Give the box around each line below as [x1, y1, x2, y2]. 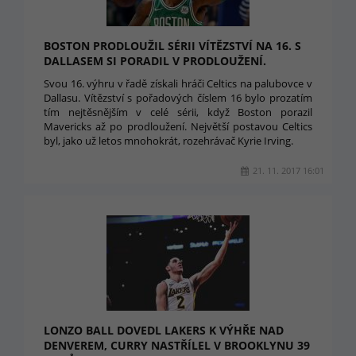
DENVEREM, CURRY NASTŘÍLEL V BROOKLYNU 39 [44, 338, 310, 353]
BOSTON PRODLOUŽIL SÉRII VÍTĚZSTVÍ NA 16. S [44, 38, 301, 53]
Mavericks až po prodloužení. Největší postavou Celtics [44, 119, 312, 133]
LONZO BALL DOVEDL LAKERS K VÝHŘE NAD [44, 323, 284, 338]
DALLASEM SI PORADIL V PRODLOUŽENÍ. [44, 53, 266, 68]
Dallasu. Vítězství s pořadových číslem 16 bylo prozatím [44, 91, 312, 105]
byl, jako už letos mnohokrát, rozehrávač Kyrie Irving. [44, 133, 293, 148]
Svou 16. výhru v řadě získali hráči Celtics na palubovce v [44, 76, 312, 91]
